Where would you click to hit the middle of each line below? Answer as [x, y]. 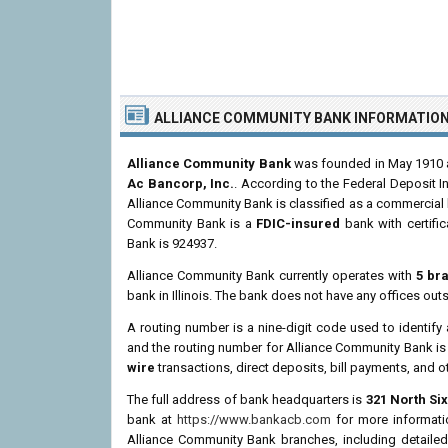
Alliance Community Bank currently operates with [271, 275]
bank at [152, 419]
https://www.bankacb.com [254, 419]
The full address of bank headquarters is [246, 399]
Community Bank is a [191, 223]
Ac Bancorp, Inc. [181, 183]
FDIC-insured [298, 223]
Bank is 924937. [172, 243]
